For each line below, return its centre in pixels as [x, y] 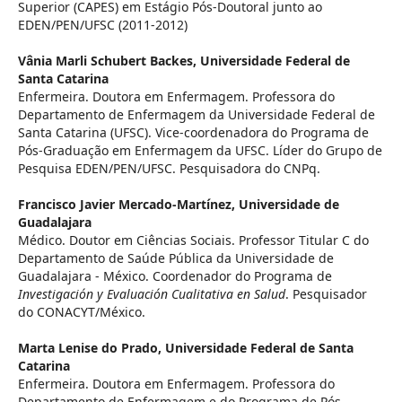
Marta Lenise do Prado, [92, 348]
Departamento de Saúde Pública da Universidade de [176, 258]
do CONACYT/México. [82, 312]
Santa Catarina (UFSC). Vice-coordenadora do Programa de [193, 132]
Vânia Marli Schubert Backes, [109, 61]
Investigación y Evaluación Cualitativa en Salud [152, 294]
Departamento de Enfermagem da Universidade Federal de [197, 114]
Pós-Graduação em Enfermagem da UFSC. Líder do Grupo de [200, 150]
